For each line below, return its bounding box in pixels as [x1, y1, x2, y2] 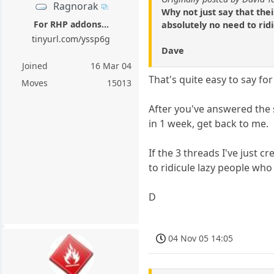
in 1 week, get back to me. [149, 117, 269, 131]
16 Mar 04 [91, 59, 132, 72]
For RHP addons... [33, 18, 109, 30]
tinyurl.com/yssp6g [32, 32, 111, 45]
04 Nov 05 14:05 [168, 232, 234, 244]
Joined [21, 59, 48, 72]
